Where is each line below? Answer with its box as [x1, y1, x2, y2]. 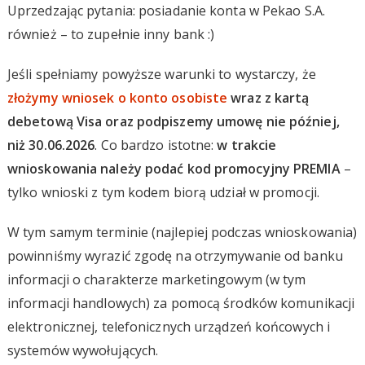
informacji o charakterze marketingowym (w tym [7, 270, 306, 288]
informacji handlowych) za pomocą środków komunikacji [7, 293, 355, 312]
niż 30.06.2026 [7, 135, 95, 154]
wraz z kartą [227, 88, 310, 107]
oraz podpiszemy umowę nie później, [102, 112, 340, 130]
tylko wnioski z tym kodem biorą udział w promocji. [7, 182, 319, 201]
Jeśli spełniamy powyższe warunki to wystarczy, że [7, 64, 316, 83]
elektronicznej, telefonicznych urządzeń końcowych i [7, 317, 331, 336]
